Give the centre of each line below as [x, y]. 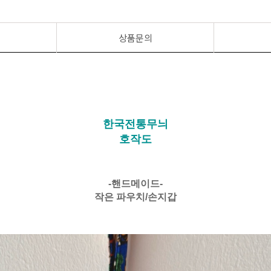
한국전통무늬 [135, 124]
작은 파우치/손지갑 [135, 197]
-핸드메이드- [135, 184]
